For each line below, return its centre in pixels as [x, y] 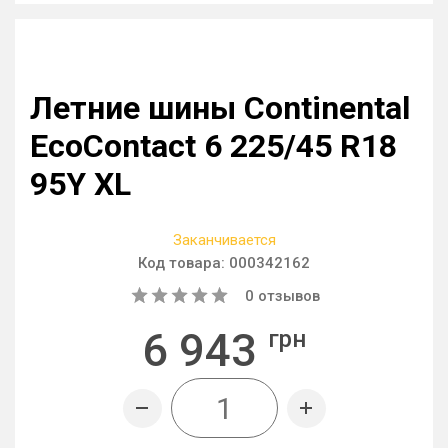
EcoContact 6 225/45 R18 [213, 146]
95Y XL [80, 184]
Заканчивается [224, 240]
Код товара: [183, 263]
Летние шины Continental [220, 108]
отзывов [287, 296]
